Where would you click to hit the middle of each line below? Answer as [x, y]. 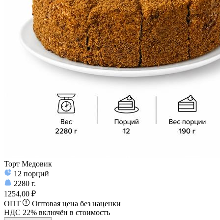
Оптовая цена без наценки [76, 204]
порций [36, 174]
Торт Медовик [28, 164]
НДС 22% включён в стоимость [57, 213]
